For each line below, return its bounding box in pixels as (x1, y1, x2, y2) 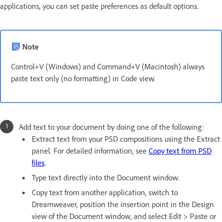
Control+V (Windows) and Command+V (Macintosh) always (11, 61, 205, 71)
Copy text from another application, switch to (32, 187, 178, 197)
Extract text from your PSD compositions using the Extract (32, 133, 220, 144)
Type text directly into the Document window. (32, 172, 179, 182)
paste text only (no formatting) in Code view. (11, 73, 155, 83)
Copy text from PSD (149, 145, 212, 156)
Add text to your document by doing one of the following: (19, 121, 204, 132)
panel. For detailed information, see (32, 145, 149, 156)
